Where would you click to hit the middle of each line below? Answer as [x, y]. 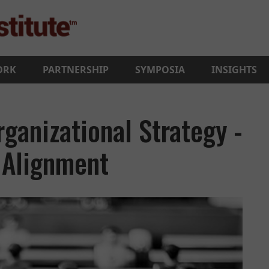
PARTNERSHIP [76, 69]
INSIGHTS [234, 69]
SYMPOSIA [160, 69]
